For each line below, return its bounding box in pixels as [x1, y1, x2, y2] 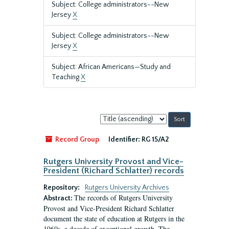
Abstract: [43, 194, 74, 202]
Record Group [54, 135, 99, 144]
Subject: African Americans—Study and [52, 63, 171, 71]
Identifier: [108, 135, 140, 144]
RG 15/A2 [142, 135, 169, 144]
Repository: [43, 184, 81, 192]
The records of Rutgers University [74, 193, 173, 202]
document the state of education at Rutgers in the [43, 214, 185, 223]
